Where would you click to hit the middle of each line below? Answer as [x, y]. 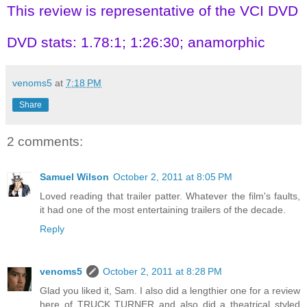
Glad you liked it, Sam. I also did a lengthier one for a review [170, 291]
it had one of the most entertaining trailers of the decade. [163, 210]
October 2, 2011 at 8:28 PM [162, 272]
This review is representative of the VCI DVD [152, 10]
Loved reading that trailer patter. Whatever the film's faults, [170, 196]
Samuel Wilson [74, 177]
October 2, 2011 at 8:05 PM [173, 177]
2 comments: [45, 142]
